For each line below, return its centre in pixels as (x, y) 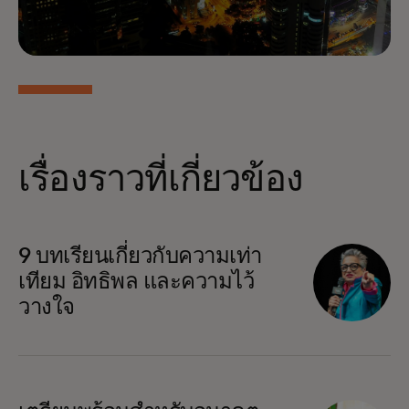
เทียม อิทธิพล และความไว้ (136, 282)
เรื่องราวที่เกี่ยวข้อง (161, 179)
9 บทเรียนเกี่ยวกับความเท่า (140, 256)
